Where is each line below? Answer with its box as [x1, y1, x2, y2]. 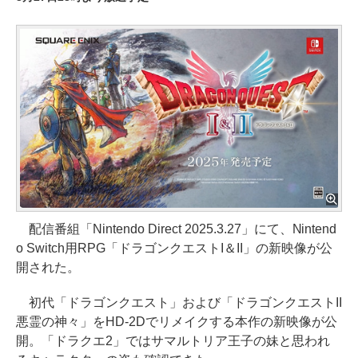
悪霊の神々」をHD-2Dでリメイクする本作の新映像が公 [16, 314, 337, 328]
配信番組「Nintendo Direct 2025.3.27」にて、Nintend [16, 221, 337, 236]
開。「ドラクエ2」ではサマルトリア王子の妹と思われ [16, 333, 330, 348]
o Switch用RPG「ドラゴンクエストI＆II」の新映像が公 [16, 241, 332, 255]
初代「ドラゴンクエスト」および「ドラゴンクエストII [16, 295, 342, 309]
